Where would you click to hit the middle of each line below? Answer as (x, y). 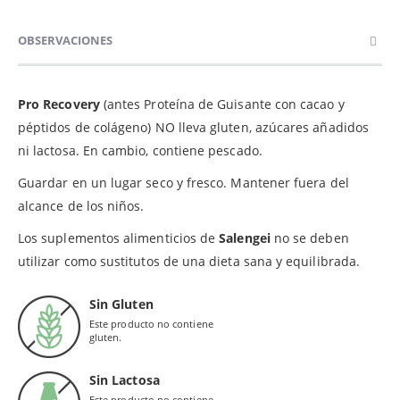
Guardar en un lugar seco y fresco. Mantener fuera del (183, 182)
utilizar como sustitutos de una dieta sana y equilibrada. (189, 261)
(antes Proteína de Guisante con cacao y (224, 104)
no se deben (309, 237)
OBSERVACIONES (65, 40)
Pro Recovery (61, 104)
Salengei (245, 237)
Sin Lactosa (125, 379)
